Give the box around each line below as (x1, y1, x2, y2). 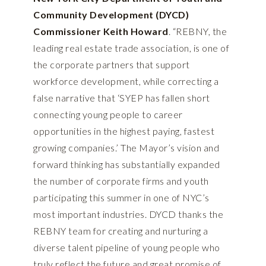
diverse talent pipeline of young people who (33, 242, 220, 254)
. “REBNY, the (168, 26, 227, 37)
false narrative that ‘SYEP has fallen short (33, 92, 210, 104)
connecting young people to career (33, 109, 183, 121)
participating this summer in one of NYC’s (33, 192, 210, 204)
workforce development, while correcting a (33, 75, 219, 87)
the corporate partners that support (33, 59, 190, 71)
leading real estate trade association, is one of (33, 42, 229, 54)
